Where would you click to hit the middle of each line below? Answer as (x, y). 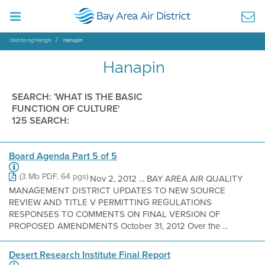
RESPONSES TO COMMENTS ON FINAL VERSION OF (114, 214)
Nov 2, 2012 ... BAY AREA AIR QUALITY (166, 179)
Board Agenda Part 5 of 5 (63, 156)
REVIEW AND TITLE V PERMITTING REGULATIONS (110, 202)
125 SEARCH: (41, 120)
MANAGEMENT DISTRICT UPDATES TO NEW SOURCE (117, 190)
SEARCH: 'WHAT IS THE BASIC (77, 97)
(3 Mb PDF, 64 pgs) (54, 177)
